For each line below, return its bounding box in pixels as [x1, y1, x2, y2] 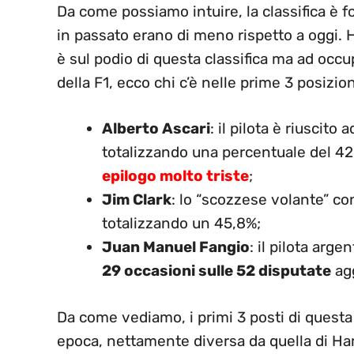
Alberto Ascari [102, 119, 210, 138]
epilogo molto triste [102, 167, 249, 186]
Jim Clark [102, 190, 171, 209]
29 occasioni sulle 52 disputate [102, 262, 331, 281]
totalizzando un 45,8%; [102, 214, 261, 233]
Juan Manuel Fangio [102, 238, 250, 257]
